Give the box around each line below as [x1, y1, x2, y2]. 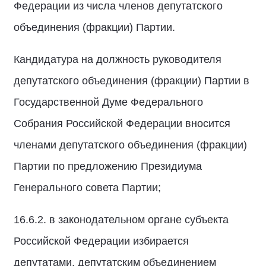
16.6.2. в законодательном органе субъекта [14, 214, 229, 226]
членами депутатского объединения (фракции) [14, 139, 247, 151]
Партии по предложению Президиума [14, 160, 202, 172]
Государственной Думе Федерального [14, 96, 203, 108]
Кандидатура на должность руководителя [14, 53, 221, 65]
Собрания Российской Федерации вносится [14, 118, 230, 129]
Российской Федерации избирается [14, 235, 189, 247]
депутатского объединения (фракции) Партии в [14, 75, 249, 87]
